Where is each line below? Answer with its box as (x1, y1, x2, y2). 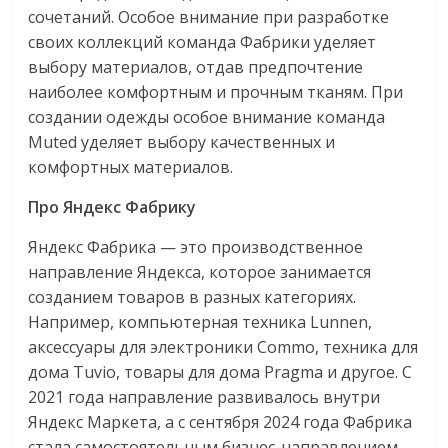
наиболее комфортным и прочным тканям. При (28, 81, 404, 103)
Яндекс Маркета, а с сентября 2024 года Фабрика (28, 411, 413, 433)
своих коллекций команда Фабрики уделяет (28, 31, 377, 53)
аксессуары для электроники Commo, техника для (28, 336, 419, 358)
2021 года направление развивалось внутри (28, 386, 381, 408)
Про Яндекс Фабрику (28, 196, 197, 218)
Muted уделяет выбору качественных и (28, 131, 336, 153)
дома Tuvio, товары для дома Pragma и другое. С (28, 361, 413, 383)
